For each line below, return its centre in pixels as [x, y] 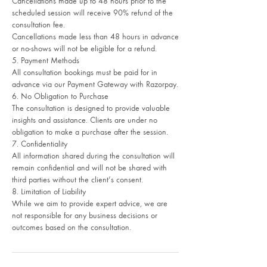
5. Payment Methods [46, 60]
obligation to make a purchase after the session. [90, 131]
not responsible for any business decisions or [85, 215]
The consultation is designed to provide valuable [91, 108]
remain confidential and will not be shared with [89, 167]
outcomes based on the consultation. [72, 227]
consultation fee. [38, 24]
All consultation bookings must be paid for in [85, 72]
